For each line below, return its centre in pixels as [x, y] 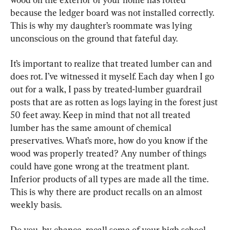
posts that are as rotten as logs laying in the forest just [115, 102]
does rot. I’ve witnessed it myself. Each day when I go [113, 76]
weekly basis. [36, 205]
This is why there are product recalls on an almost [107, 192]
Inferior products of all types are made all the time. [110, 179]
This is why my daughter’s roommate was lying [102, 25]
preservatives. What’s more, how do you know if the [110, 140]
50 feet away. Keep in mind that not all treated [101, 115]
